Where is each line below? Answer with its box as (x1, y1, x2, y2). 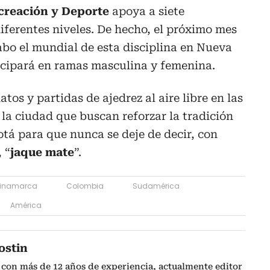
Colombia (66, 180, 104, 191)
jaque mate (10, 145, 74, 159)
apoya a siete (109, 4, 184, 17)
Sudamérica (133, 180, 180, 191)
